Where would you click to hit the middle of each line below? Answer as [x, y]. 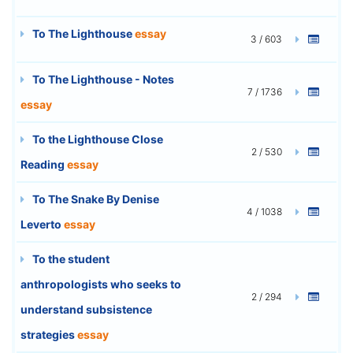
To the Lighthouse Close [97, 139]
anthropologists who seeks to [101, 284]
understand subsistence [86, 309]
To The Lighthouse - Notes [102, 79]
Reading [44, 164]
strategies [49, 334]
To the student [70, 258]
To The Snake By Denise [95, 199]
